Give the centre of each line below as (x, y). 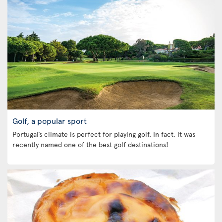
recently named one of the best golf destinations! (90, 144)
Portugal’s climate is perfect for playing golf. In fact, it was (104, 134)
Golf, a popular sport (50, 120)
